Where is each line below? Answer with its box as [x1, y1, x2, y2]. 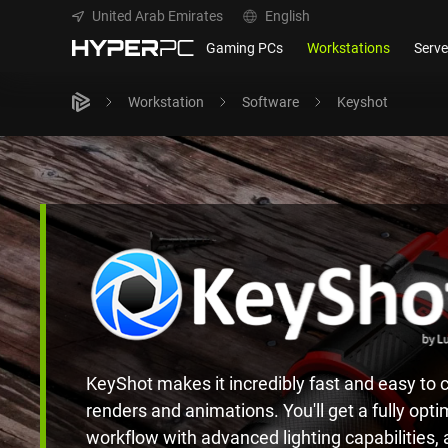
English [265, 6, 310, 25]
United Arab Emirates [92, 6, 223, 25]
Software [242, 92, 299, 111]
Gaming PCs [206, 38, 284, 57]
